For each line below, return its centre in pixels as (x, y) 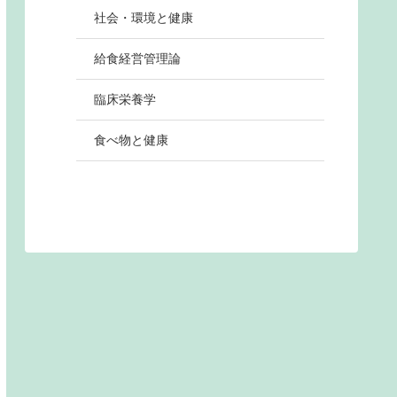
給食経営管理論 (137, 59)
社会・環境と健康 (144, 18)
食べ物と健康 (131, 140)
